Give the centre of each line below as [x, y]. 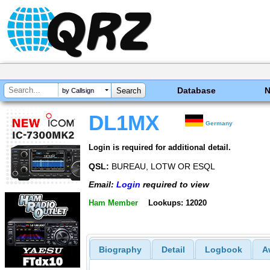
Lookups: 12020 [177, 202]
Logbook [223, 250]
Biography [120, 250]
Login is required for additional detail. [160, 147]
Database [197, 90]
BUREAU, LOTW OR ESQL [162, 166]
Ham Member [113, 202]
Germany [219, 123]
